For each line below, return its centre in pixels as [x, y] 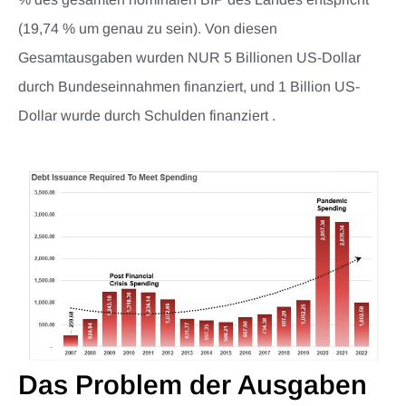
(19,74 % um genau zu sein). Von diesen [148, 28]
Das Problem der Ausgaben [193, 385]
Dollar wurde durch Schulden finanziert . [147, 115]
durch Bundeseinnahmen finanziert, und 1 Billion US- [189, 86]
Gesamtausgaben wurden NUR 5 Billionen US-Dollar [189, 57]
